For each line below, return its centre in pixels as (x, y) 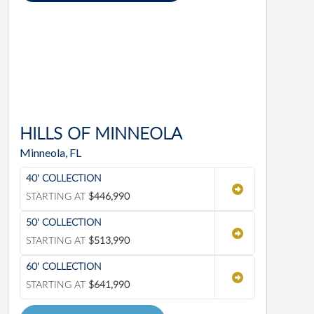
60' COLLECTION (64, 267)
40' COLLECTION (64, 179)
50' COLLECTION (64, 223)
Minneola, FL (50, 153)
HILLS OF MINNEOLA (101, 135)
